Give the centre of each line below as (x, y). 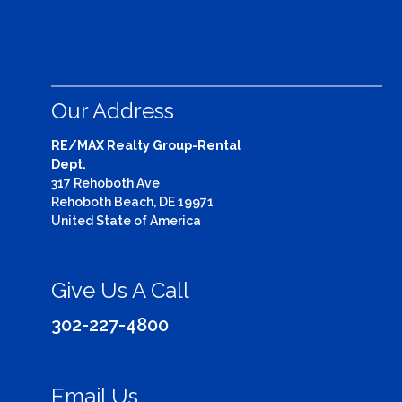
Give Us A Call (120, 290)
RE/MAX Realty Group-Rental (146, 145)
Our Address (113, 111)
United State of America (126, 221)
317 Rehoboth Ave (105, 183)
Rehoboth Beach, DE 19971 (132, 202)
